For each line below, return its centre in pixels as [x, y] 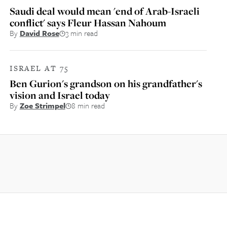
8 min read [88, 105]
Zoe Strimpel [42, 105]
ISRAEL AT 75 [39, 68]
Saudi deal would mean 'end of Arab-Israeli [104, 11]
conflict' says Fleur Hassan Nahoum [88, 23]
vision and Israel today [60, 95]
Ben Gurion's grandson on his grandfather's [106, 83]
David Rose [39, 33]
